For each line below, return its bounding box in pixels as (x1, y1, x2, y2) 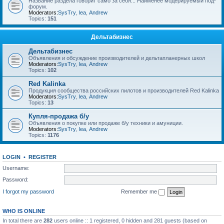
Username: (2, 164, 29, 171)
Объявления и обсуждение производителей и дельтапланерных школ (28, 55, 205, 61)
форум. (28, 3, 47, 9)
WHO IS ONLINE (2, 207, 45, 214)
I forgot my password (2, 188, 54, 194)
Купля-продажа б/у (28, 112, 89, 120)
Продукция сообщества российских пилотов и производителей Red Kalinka (28, 87, 219, 93)
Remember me (121, 188, 158, 194)
